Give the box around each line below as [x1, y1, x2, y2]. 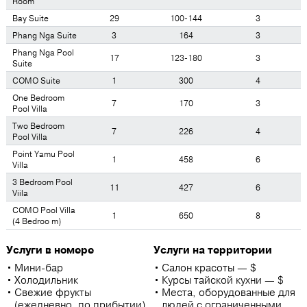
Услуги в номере [6, 243, 94, 257]
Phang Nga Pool [12, 47, 74, 58]
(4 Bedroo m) [12, 216, 61, 227]
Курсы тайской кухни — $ [162, 273, 284, 287]
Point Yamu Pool [12, 149, 75, 160]
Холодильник [14, 273, 78, 287]
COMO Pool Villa [12, 205, 75, 216]
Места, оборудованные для [162, 286, 295, 299]
